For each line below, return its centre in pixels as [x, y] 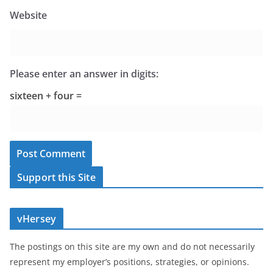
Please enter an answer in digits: [84, 74]
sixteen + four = [46, 96]
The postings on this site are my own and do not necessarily [132, 247]
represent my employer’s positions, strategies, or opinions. [129, 262]
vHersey [37, 219]
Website [28, 16]
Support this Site [56, 178]
